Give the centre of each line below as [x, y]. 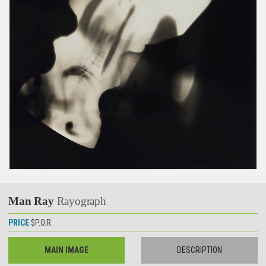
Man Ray [33, 201]
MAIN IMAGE [66, 250]
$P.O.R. [42, 223]
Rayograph [81, 201]
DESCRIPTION [200, 250]
